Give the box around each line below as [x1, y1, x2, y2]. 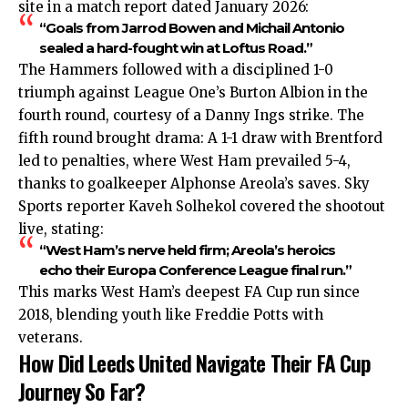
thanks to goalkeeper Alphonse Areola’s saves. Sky [18, 175, 370, 193]
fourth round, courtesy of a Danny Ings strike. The [18, 107, 364, 125]
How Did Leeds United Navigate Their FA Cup [18, 346, 372, 380]
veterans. [18, 329, 83, 347]
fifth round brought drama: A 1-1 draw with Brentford [18, 129, 382, 148]
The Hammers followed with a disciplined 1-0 [18, 61, 333, 79]
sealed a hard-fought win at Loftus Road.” [38, 39, 312, 57]
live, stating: [18, 220, 104, 239]
